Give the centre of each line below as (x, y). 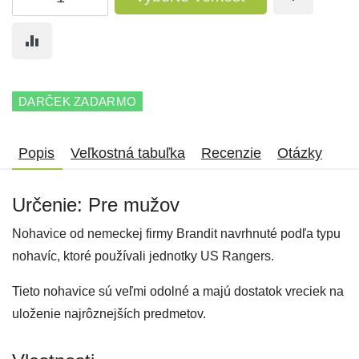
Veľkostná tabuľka (128, 153)
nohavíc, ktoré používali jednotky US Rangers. (143, 256)
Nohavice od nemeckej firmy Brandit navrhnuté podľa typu (176, 234)
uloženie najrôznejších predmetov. (109, 314)
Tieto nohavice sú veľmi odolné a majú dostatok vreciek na (178, 291)
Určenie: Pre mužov (96, 205)
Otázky (300, 153)
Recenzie (231, 153)
